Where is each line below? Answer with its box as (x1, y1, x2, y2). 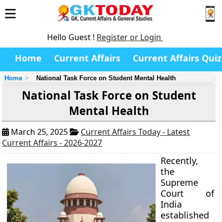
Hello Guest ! (47, 32, 97, 43)
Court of (161, 187, 214, 199)
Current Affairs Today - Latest (81, 126, 190, 137)
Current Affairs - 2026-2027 (2, 137, 103, 148)
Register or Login (97, 32, 163, 43)
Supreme (161, 176, 199, 188)
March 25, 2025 (9, 126, 70, 137)
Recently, (161, 155, 199, 166)
